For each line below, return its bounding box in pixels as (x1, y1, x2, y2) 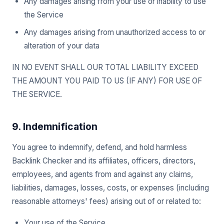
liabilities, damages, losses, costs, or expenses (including (12, 183, 209, 192)
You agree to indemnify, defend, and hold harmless (12, 142, 187, 152)
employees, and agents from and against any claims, (12, 169, 193, 179)
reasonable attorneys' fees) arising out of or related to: (12, 196, 201, 206)
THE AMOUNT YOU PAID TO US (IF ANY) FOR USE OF (12, 76, 202, 85)
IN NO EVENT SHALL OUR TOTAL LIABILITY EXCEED (12, 62, 198, 72)
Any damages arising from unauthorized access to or (24, 27, 205, 37)
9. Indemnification (12, 120, 97, 132)
